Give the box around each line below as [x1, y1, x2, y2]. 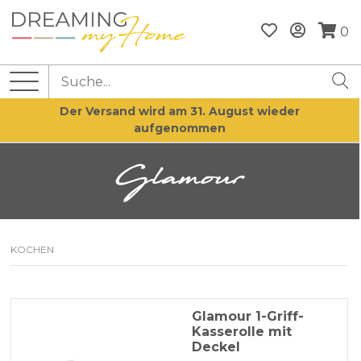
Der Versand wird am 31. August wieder [59, 103, 300, 118]
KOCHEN [10, 243, 55, 256]
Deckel [191, 339, 240, 355]
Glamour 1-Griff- [191, 309, 304, 325]
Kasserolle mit [191, 324, 292, 340]
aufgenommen [133, 120, 226, 135]
